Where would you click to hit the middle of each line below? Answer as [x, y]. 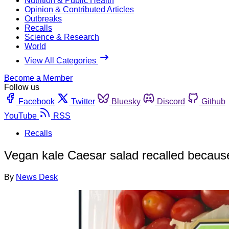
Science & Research [62, 37]
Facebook [37, 101]
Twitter [83, 101]
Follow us [22, 87]
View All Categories [61, 60]
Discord [171, 101]
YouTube [20, 116]
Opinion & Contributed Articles [79, 9]
